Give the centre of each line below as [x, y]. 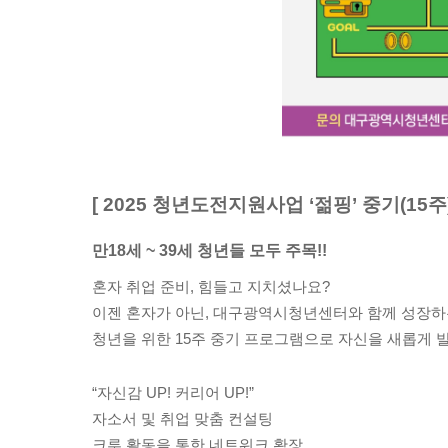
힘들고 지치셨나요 [260, 286]
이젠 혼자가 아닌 [148, 312]
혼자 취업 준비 [141, 286]
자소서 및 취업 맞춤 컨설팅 [182, 418]
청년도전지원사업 [230, 204]
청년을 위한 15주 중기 [168, 338]
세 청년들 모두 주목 [247, 250]
